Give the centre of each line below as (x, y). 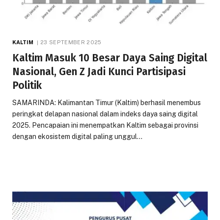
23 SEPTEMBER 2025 (71, 42)
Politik (27, 85)
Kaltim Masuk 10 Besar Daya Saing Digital (110, 58)
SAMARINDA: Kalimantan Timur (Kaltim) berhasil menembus (107, 102)
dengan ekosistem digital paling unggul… (77, 136)
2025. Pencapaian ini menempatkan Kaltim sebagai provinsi (105, 125)
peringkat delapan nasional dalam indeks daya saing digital (105, 114)
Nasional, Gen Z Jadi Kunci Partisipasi (99, 71)
